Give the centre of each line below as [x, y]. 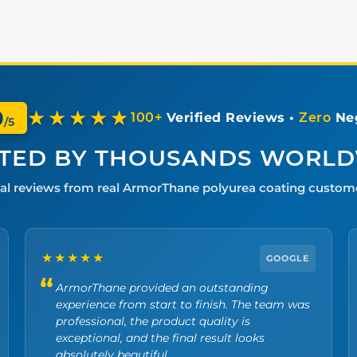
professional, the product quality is [153, 321]
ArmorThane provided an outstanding [162, 287]
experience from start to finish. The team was [182, 304]
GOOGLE [288, 258]
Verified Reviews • [231, 117]
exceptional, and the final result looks [160, 337]
